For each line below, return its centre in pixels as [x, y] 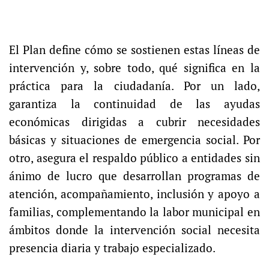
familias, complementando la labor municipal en [134, 212]
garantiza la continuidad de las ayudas [134, 104]
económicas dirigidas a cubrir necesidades [134, 122]
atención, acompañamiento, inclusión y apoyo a [134, 194]
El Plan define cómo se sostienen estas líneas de [134, 50]
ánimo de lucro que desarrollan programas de [134, 176]
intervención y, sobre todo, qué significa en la [134, 68]
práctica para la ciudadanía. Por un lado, [134, 86]
